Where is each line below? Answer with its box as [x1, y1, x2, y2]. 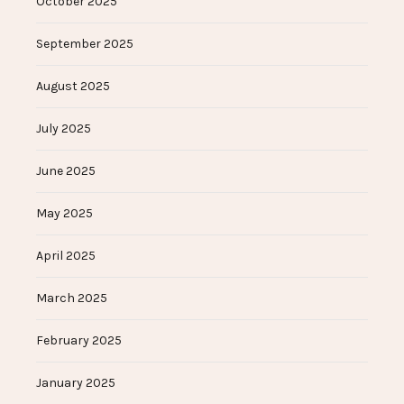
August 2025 [36, 78, 110, 95]
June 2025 [36, 163, 96, 179]
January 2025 [36, 375, 115, 391]
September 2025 [36, 36, 133, 52]
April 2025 [36, 248, 96, 264]
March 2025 [36, 290, 107, 307]
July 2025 [36, 121, 91, 137]
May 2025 [36, 206, 93, 222]
